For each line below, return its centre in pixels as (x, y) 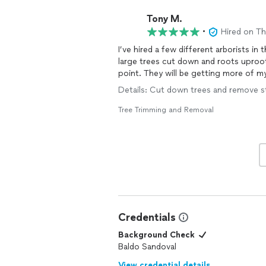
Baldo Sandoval (147, 247)
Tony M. (164, 18)
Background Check (156, 235)
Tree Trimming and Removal (166, 110)
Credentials (147, 217)
